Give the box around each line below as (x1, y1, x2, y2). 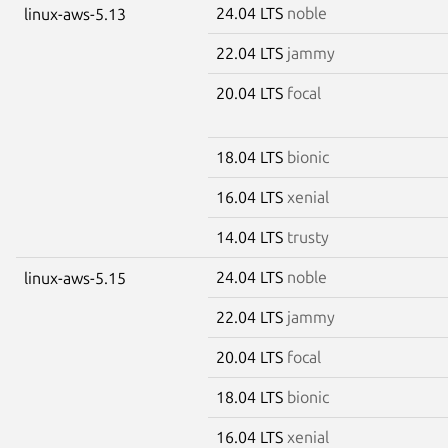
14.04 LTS (216, 227, 287, 246)
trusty (287, 227, 329, 246)
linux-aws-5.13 (24, 4, 126, 23)
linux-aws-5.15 (24, 268, 126, 287)
